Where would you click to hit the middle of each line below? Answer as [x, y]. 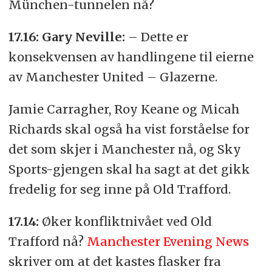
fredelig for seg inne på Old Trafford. [119, 189]
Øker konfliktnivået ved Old [127, 221]
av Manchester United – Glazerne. [113, 76]
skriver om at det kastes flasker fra [114, 261]
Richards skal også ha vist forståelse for [129, 129]
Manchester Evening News [168, 241]
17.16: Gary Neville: [66, 36]
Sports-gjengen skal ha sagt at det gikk [129, 169]
